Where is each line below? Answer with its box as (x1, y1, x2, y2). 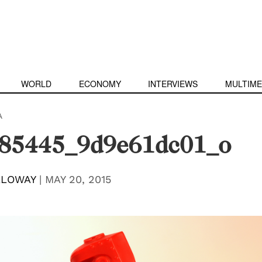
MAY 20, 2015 (44, 173, 111, 185)
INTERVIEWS (148, 78, 198, 89)
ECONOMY (78, 78, 121, 89)
